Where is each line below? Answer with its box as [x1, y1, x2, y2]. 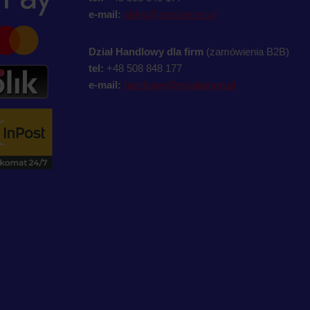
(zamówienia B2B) [203, 46, 289, 57]
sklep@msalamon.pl [124, 8, 217, 20]
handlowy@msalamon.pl [124, 79, 235, 91]
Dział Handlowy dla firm [89, 46, 203, 57]
